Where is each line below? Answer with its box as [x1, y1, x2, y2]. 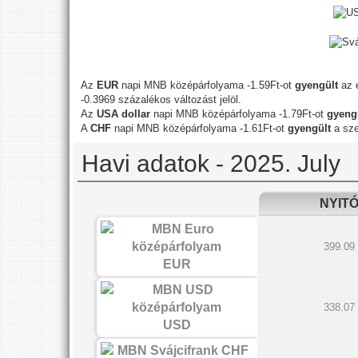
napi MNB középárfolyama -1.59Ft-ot [118, 78, 295, 91]
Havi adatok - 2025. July [82, 149, 340, 177]
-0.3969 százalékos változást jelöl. [81, 93, 241, 105]
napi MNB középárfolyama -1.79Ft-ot [150, 107, 327, 120]
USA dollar [97, 107, 150, 120]
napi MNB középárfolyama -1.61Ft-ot [114, 121, 288, 134]
